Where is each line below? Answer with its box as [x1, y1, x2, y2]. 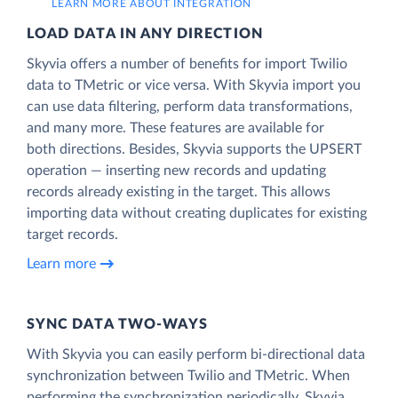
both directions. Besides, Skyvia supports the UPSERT [27, 141, 362, 156]
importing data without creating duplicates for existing [27, 205, 367, 220]
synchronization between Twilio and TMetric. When [27, 368, 350, 383]
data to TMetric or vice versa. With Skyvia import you [27, 77, 361, 92]
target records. [27, 227, 118, 242]
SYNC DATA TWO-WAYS [27, 316, 209, 331]
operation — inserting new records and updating [27, 163, 326, 178]
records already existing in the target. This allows [27, 184, 330, 199]
